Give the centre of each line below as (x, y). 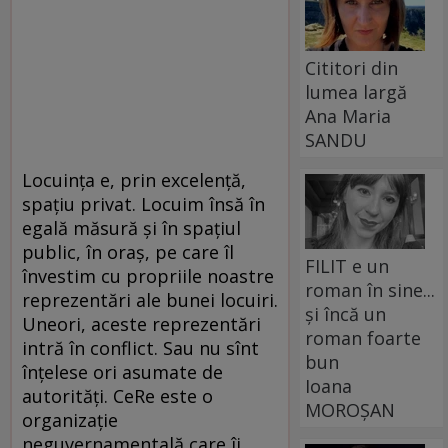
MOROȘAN (350, 409)
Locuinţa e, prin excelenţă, (134, 179)
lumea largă (356, 91)
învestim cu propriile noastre (148, 275)
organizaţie (70, 419)
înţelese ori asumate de (122, 371)
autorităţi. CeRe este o (117, 395)
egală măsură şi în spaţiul (131, 227)
